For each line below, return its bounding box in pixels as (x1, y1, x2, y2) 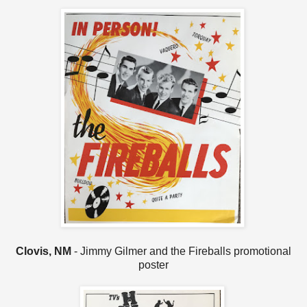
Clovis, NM (16, 245, 71, 257)
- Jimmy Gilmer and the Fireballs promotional (71, 245, 291, 257)
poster (138, 258, 169, 271)
